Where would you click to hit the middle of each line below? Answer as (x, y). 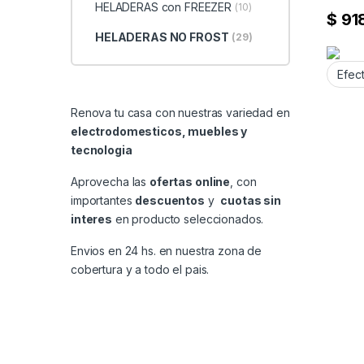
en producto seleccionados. (188, 219)
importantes (103, 201)
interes (92, 219)
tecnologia (103, 150)
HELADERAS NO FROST (162, 37)
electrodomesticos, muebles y (159, 132)
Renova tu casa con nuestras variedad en (180, 113)
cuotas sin (251, 201)
